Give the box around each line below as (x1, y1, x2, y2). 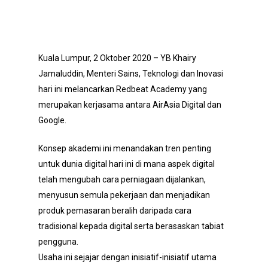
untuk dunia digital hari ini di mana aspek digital (38, 159, 215, 169)
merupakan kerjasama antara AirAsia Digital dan (38, 100, 221, 109)
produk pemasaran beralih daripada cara (38, 206, 191, 215)
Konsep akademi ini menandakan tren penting (38, 144, 211, 153)
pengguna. (38, 237, 78, 246)
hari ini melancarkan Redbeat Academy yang (38, 84, 207, 94)
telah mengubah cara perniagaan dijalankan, (38, 175, 206, 184)
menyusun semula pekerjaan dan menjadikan (38, 190, 210, 200)
